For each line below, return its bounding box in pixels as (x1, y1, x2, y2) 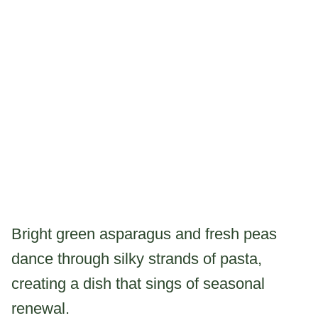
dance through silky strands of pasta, (11, 249, 262, 268)
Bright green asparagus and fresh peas (11, 224, 277, 243)
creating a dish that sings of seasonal (11, 274, 265, 292)
